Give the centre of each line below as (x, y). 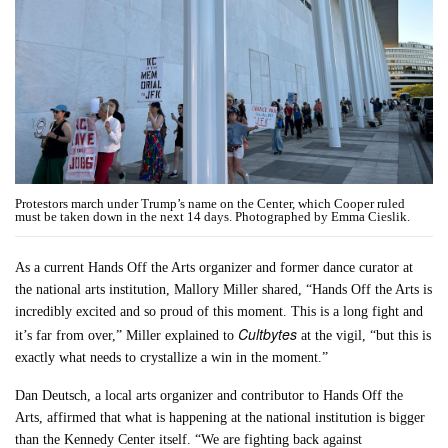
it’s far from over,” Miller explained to (127, 335)
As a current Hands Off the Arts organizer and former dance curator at (214, 267)
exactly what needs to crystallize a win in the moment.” (172, 357)
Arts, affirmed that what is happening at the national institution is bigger (220, 417)
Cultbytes (268, 333)
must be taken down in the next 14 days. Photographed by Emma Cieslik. (212, 216)
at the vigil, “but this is (364, 335)
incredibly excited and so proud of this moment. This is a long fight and (219, 311)
